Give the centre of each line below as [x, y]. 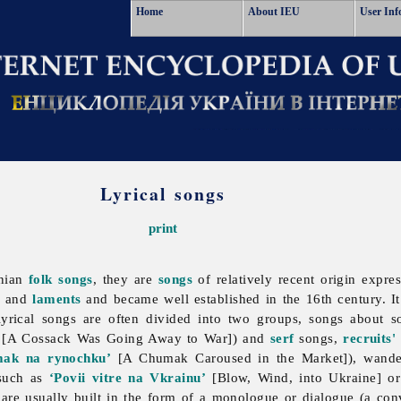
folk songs [61, 279]
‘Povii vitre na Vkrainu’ [128, 378]
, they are [125, 279]
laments [57, 299]
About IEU [274, 12]
